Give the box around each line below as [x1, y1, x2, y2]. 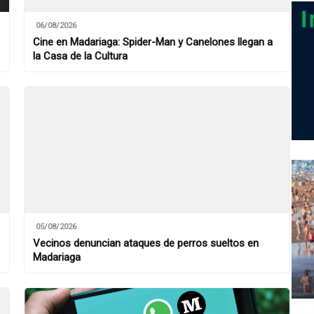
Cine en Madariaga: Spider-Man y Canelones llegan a [33, 36, 273, 49]
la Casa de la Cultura [33, 50, 128, 63]
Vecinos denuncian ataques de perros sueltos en [33, 237, 259, 250]
